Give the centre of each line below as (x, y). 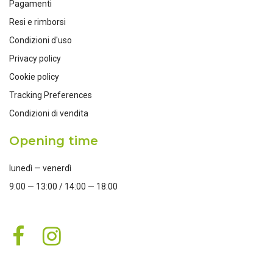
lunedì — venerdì (40, 168)
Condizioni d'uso (41, 41)
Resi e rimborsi (37, 22)
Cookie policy (34, 77)
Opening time (54, 141)
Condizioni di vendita (49, 114)
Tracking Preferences (51, 95)
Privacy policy (35, 59)
